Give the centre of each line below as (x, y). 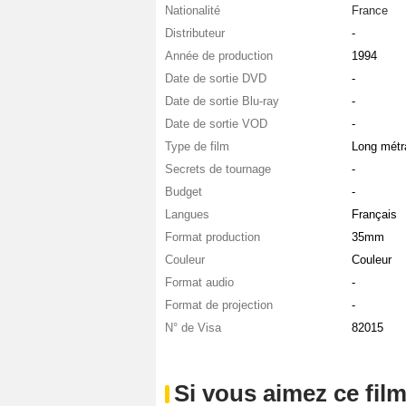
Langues (187, 215)
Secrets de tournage (218, 169)
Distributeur (195, 34)
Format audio (199, 283)
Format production (213, 237)
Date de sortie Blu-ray (222, 101)
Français (374, 215)
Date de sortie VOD (216, 124)
